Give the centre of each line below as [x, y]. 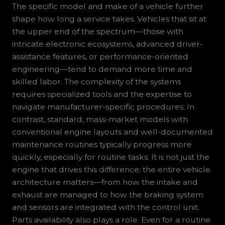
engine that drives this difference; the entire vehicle [111, 170]
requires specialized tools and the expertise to [102, 94]
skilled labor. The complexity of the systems [96, 82]
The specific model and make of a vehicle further [107, 7]
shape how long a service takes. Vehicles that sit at [109, 19]
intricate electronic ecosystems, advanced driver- [107, 44]
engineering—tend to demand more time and [102, 69]
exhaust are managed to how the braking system [107, 195]
